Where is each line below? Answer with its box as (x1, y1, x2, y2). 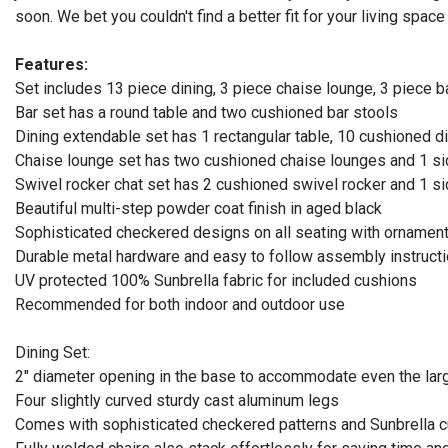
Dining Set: (15, 343, 90, 363)
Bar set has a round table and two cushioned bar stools (15, 103, 398, 123)
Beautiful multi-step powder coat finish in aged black (15, 199, 382, 219)
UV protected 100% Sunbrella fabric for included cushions (15, 271, 417, 291)
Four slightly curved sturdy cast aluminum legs (15, 391, 339, 411)
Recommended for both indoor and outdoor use (15, 295, 345, 315)
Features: (15, 55, 88, 75)
